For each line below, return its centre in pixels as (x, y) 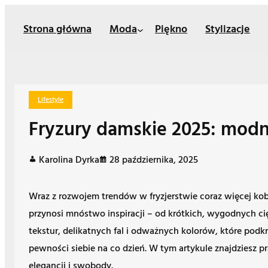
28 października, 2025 (154, 161)
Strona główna (57, 29)
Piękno (171, 29)
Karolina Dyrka (69, 161)
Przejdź (19, 13)
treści (16, 47)
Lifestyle (51, 100)
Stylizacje (228, 29)
